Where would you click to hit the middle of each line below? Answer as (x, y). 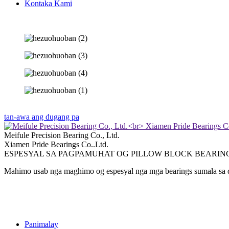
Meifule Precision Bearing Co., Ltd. (62, 135)
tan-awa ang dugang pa (42, 117)
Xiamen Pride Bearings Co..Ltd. (56, 144)
